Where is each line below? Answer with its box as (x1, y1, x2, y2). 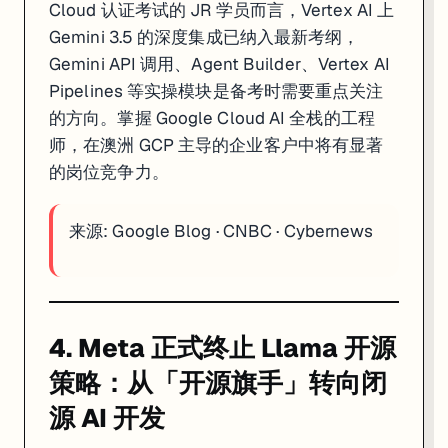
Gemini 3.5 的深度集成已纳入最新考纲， (49, 25, 360, 48)
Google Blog (112, 219, 212, 242)
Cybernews (283, 219, 374, 242)
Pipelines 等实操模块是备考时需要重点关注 (49, 79, 384, 102)
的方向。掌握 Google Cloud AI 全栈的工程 (49, 106, 375, 129)
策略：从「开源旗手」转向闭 (49, 365, 387, 400)
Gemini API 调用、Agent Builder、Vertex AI (49, 52, 390, 75)
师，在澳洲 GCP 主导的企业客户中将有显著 (49, 133, 384, 156)
